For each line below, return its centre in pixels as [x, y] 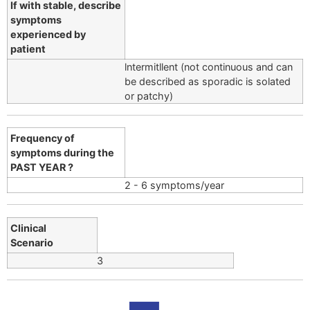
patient [28, 48]
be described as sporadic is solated [208, 81]
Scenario [32, 242]
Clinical [29, 228]
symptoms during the [63, 153]
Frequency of [43, 138]
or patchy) [149, 95]
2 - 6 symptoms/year [174, 185]
